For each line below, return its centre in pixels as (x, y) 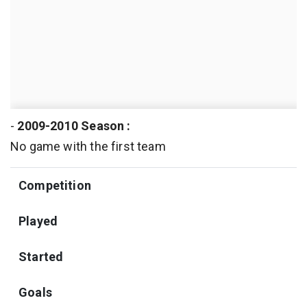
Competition (55, 185)
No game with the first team (88, 146)
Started (41, 256)
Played (38, 221)
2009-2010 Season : (74, 125)
